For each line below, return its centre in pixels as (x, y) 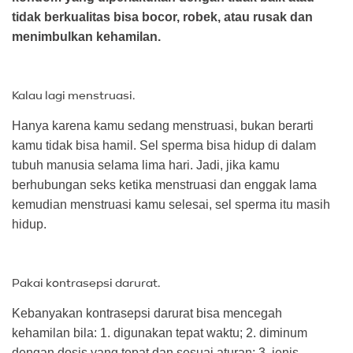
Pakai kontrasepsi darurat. (86, 283)
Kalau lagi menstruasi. (73, 95)
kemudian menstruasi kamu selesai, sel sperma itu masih (171, 204)
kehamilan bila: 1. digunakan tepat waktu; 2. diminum (160, 333)
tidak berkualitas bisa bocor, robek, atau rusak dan (162, 17)
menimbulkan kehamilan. (86, 37)
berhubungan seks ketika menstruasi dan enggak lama (164, 184)
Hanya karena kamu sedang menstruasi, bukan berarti (163, 125)
